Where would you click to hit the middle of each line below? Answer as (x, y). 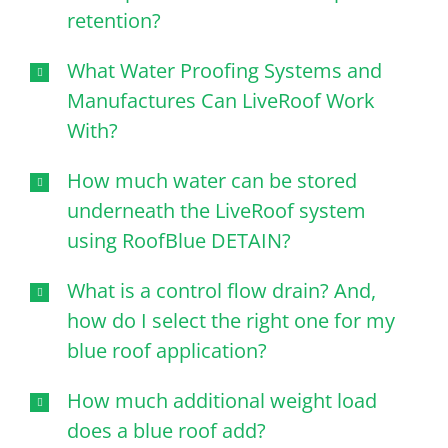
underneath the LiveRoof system (216, 210)
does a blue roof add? (166, 430)
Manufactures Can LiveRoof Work (221, 100)
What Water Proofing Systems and (224, 70)
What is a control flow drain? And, (221, 290)
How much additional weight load (222, 400)
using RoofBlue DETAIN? (179, 240)
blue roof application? (167, 350)
